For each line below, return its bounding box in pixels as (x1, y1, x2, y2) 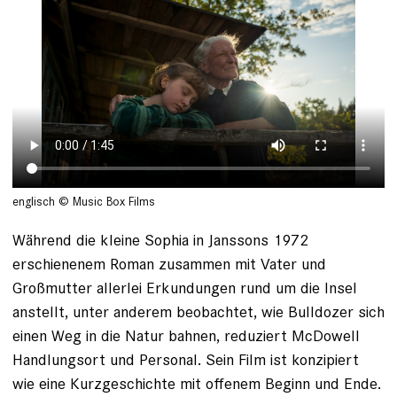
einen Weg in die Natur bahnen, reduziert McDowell (12, 325, 360, 346)
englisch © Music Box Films (12, 194, 155, 210)
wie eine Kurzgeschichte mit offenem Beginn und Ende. (12, 373, 381, 394)
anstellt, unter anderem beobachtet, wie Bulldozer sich (12, 301, 385, 323)
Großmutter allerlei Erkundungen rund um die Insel (12, 277, 357, 299)
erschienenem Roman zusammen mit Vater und (12, 253, 326, 275)
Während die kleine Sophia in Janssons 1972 (12, 230, 308, 251)
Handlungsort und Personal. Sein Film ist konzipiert (12, 349, 359, 370)
